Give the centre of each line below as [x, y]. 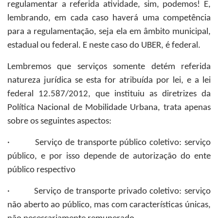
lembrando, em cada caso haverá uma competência [109, 18]
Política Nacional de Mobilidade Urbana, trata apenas [109, 108]
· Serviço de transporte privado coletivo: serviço [109, 191]
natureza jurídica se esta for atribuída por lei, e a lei [109, 81]
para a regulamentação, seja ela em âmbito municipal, [109, 32]
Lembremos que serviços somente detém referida [109, 67]
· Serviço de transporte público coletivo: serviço [109, 143]
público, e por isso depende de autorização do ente [109, 156]
